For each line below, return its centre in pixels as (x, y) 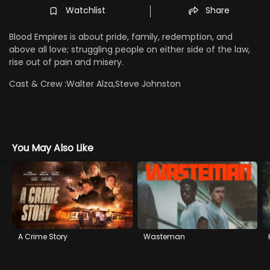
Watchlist (85, 10)
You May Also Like (53, 148)
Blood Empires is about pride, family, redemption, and (121, 36)
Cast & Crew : (38, 83)
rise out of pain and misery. (66, 62)
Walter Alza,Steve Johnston (124, 83)
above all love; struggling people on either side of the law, (130, 49)
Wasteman (164, 237)
